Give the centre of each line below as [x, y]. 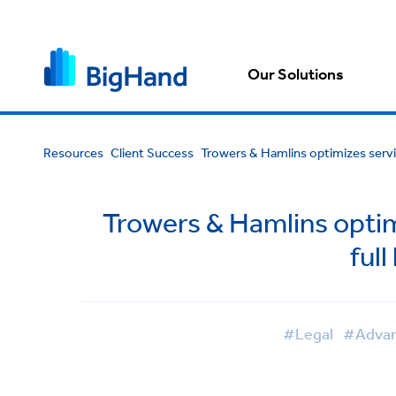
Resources [73, 152]
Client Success [152, 152]
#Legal [308, 333]
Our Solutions [296, 75]
